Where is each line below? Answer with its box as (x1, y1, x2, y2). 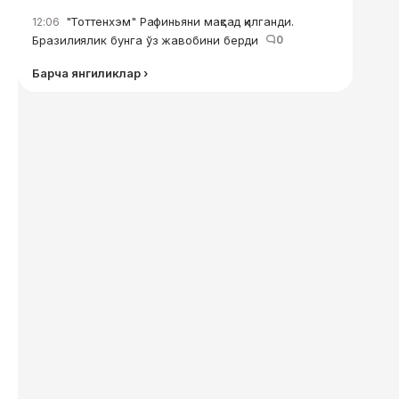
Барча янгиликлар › (32, 66, 148, 80)
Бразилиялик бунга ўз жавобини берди (32, 33, 266, 47)
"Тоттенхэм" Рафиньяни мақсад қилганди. (61, 14, 294, 28)
